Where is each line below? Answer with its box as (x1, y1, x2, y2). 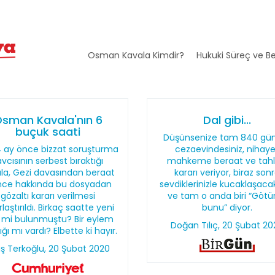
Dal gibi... (203, 112, 252, 128)
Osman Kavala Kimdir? (87, 49, 184, 61)
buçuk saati (15, 124, 80, 139)
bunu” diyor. (202, 201, 253, 214)
